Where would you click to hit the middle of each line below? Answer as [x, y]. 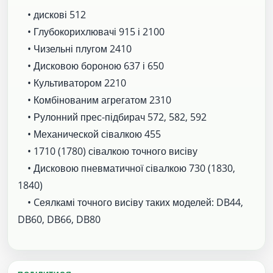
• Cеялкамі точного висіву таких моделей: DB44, [130, 202]
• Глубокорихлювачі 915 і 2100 [91, 31]
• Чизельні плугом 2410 [75, 48]
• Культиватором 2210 [72, 83]
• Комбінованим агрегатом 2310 [94, 100]
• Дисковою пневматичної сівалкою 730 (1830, [126, 168]
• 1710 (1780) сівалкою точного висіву [108, 151]
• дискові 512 [52, 14]
